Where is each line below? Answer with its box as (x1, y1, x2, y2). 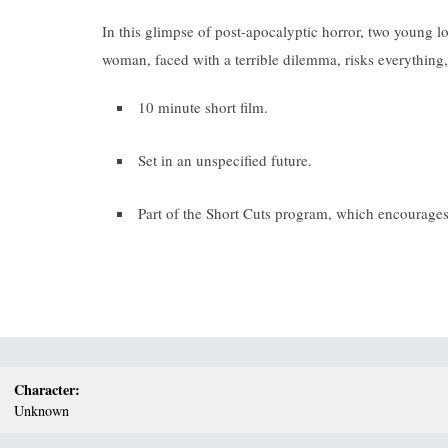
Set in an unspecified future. (138, 150, 312, 171)
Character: (14, 379, 81, 401)
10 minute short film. (138, 97, 268, 118)
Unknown (14, 401, 70, 421)
